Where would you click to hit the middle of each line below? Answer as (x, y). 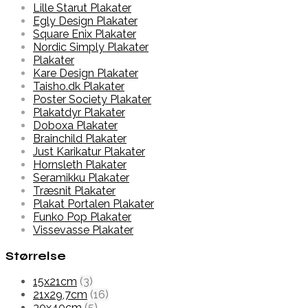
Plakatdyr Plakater (79, 113)
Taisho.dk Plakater (79, 87)
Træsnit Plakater (74, 191)
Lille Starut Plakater (82, 8)
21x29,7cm (60, 294)
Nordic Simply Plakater (91, 47)
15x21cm (55, 281)
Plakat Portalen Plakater (93, 204)
